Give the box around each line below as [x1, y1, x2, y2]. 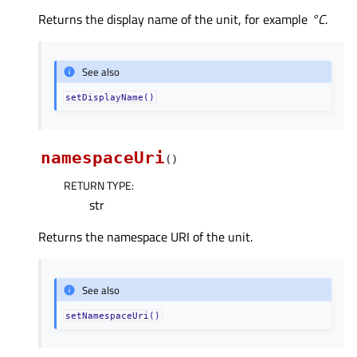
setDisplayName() [65, 92, 155, 103]
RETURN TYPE [64, 177, 131, 194]
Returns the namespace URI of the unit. [38, 227, 253, 247]
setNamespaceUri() [65, 311, 161, 321]
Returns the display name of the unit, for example [38, 9, 311, 29]
